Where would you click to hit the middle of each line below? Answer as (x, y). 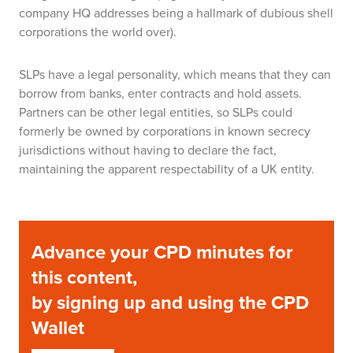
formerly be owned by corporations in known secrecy (165, 131)
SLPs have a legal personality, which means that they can (175, 74)
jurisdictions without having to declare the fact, (148, 150)
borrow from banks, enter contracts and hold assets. (160, 93)
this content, (84, 277)
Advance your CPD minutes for (162, 252)
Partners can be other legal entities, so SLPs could (156, 112)
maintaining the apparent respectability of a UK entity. (167, 169)
